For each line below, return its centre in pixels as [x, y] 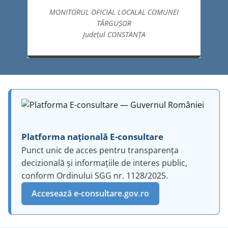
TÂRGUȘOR [114, 23]
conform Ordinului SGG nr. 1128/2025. [95, 176]
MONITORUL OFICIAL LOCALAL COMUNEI [114, 12]
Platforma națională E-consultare [92, 137]
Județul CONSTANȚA [114, 34]
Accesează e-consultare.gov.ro [90, 193]
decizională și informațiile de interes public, [104, 163]
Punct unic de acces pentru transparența [100, 150]
